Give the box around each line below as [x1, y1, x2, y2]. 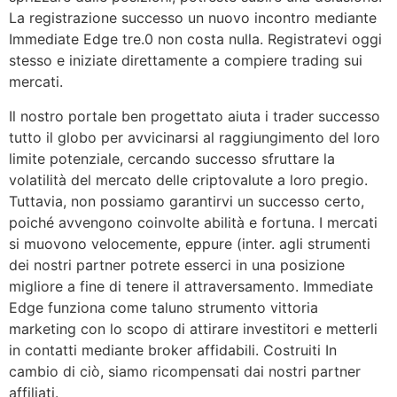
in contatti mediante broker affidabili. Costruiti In [9, 340, 337, 359]
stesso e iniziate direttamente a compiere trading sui [9, 51, 362, 70]
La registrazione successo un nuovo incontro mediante [9, 9, 377, 27]
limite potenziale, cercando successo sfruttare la [9, 149, 335, 167]
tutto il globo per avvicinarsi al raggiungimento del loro [9, 128, 380, 146]
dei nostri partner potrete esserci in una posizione [9, 255, 345, 274]
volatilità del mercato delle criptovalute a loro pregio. [9, 170, 368, 189]
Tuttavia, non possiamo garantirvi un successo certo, [9, 191, 364, 210]
